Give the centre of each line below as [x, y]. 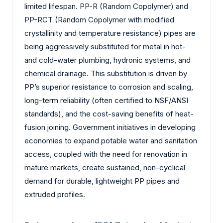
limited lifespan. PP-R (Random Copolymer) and [106, 6]
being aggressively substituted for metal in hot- [105, 47]
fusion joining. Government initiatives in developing [110, 127]
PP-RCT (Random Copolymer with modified [99, 20]
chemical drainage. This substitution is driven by [106, 74]
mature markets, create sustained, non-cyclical [105, 168]
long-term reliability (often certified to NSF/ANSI [106, 101]
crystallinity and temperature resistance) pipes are [110, 33]
